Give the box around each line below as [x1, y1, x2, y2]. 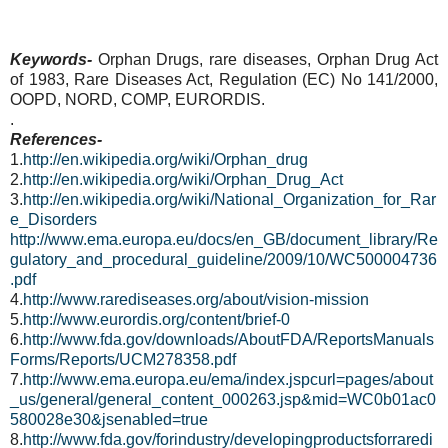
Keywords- [10, 51, 98, 69]
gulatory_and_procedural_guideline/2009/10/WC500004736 [10, 251, 437, 269]
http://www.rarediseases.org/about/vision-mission [23, 291, 369, 309]
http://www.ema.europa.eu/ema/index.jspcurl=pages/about [23, 371, 433, 389]
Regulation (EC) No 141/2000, [218, 71, 438, 89]
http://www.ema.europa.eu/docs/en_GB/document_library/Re [10, 231, 438, 249]
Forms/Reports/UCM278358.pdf [10, 351, 236, 369]
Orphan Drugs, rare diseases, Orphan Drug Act [97, 51, 439, 69]
